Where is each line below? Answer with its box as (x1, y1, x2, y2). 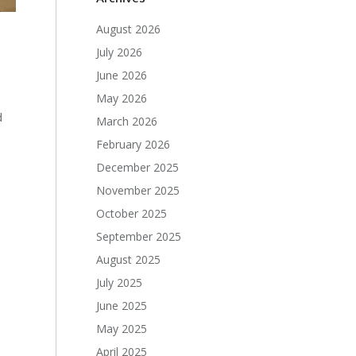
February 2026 (96, 137, 171, 152)
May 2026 (96, 91, 148, 106)
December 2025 (96, 160, 180, 175)
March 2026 (96, 114, 158, 129)
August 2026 (96, 21, 161, 37)
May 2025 (96, 321, 148, 336)
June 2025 (96, 298, 148, 313)
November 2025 (96, 183, 180, 198)
